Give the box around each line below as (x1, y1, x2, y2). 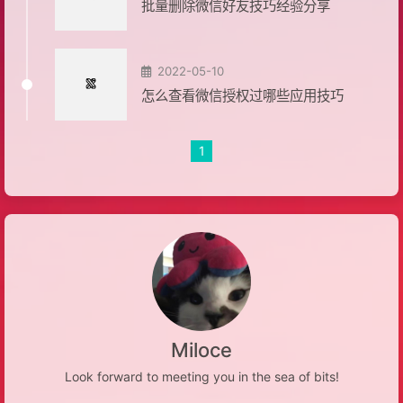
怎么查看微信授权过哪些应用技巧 (141, 87, 344, 104)
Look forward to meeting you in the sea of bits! (64, 369, 339, 385)
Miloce (171, 338, 232, 362)
